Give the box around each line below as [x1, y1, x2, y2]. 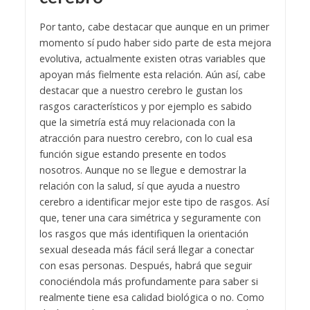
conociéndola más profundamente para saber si [39, 274, 258, 288]
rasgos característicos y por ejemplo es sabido [39, 99, 252, 113]
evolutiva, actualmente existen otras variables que [39, 51, 266, 65]
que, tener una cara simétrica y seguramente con [39, 210, 261, 224]
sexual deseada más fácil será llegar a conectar [39, 242, 254, 256]
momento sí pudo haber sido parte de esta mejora [39, 35, 271, 49]
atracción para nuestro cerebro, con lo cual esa [39, 131, 253, 145]
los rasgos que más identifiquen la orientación [39, 226, 248, 240]
